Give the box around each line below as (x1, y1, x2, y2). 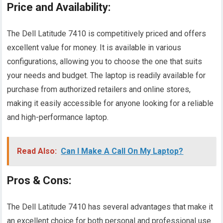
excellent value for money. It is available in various (7, 43, 182, 53)
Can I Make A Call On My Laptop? (61, 146, 184, 156)
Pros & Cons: (7, 174, 72, 187)
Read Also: (17, 146, 57, 156)
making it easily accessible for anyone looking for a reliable (7, 99, 214, 109)
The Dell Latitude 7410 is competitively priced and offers (7, 29, 207, 39)
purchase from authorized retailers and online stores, (7, 85, 191, 95)
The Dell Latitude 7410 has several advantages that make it (7, 202, 214, 212)
